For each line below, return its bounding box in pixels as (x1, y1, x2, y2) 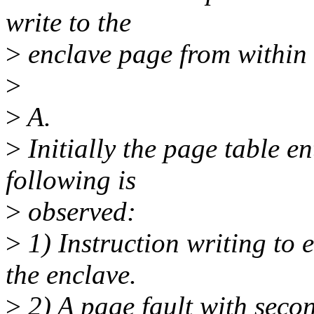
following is (6, 165, 136, 196)
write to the (6, 7, 131, 38)
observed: (21, 196, 136, 227)
